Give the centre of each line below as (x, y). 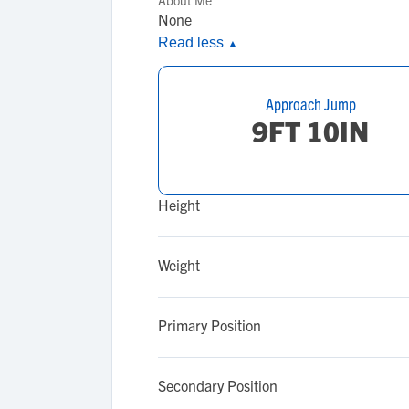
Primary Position (210, 325)
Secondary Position (218, 385)
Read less (193, 42)
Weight (179, 265)
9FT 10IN (310, 131)
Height (179, 204)
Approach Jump (310, 104)
